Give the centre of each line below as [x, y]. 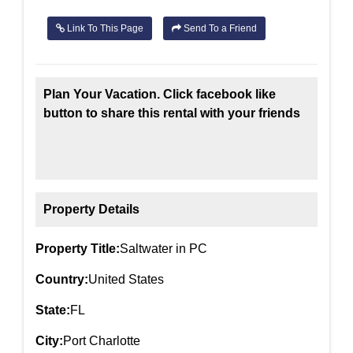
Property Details [91, 210]
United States [126, 280]
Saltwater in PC [163, 249]
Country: [62, 280]
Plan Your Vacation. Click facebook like [160, 95]
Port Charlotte [102, 341]
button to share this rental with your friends [172, 113]
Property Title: [78, 249]
